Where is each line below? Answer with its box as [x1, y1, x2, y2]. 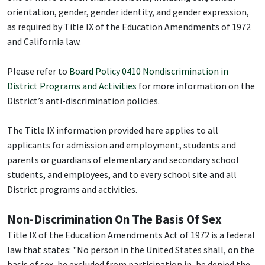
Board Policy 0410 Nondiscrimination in [69, 65, 228, 77]
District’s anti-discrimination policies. [7, 95, 161, 107]
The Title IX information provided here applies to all [7, 124, 218, 137]
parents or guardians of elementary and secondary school [7, 154, 239, 166]
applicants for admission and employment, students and [7, 139, 236, 151]
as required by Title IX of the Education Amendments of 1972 [7, 21, 251, 33]
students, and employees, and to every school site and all [7, 169, 237, 181]
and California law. [7, 35, 81, 48]
